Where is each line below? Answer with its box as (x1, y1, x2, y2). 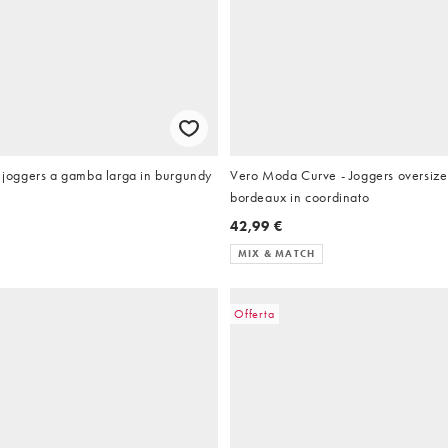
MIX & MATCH (238, 246, 316, 260)
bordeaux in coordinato (230, 187, 370, 206)
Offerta (234, 305, 275, 322)
